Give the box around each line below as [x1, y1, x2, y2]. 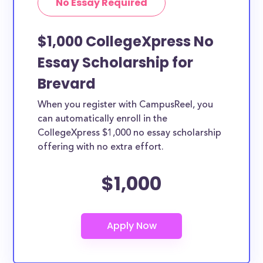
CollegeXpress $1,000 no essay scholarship [38, 129, 222, 138]
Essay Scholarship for [38, 53, 194, 72]
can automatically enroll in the [38, 114, 168, 124]
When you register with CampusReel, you [38, 100, 214, 110]
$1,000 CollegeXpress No [38, 32, 214, 51]
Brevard [38, 74, 96, 93]
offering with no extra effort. [38, 143, 164, 152]
